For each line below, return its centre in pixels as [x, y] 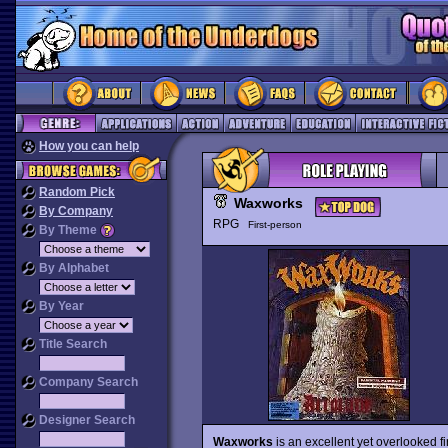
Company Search [87, 382]
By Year [60, 306]
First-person [274, 224]
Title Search [71, 344]
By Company [76, 211]
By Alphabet [72, 268]
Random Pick [77, 192]
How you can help [89, 146]
